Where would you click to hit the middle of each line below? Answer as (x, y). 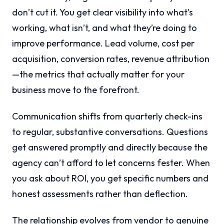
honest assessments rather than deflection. (100, 194)
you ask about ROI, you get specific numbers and (110, 178)
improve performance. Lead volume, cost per (103, 43)
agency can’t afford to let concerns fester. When (111, 163)
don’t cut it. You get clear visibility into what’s (102, 12)
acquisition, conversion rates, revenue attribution (111, 59)
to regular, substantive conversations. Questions (110, 132)
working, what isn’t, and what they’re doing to (104, 28)
